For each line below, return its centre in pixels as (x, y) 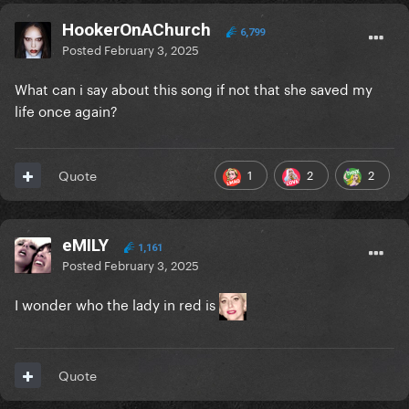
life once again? (66, 110)
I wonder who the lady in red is (117, 304)
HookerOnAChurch (136, 30)
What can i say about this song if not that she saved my (194, 88)
